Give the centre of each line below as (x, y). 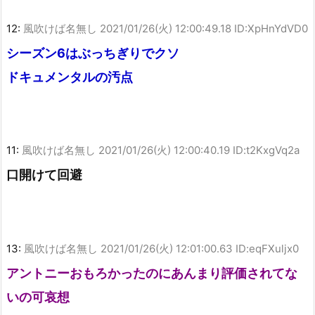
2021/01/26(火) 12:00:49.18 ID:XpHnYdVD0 (204, 28)
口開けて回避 (44, 175)
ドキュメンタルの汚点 (70, 77)
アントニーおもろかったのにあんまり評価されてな (152, 273)
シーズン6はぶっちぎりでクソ (93, 53)
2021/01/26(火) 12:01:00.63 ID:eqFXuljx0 (200, 249)
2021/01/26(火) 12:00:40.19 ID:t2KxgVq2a (199, 150)
